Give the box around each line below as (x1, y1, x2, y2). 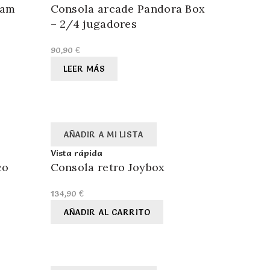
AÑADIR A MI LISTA (63, 129, 144, 140)
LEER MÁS (63, 63, 105, 75)
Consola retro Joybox (50, 160, 165, 175)
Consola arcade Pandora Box (50, 2, 206, 16)
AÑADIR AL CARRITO (63, 207, 151, 218)
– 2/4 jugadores (50, 17, 137, 31)
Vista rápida (50, 148, 102, 159)
